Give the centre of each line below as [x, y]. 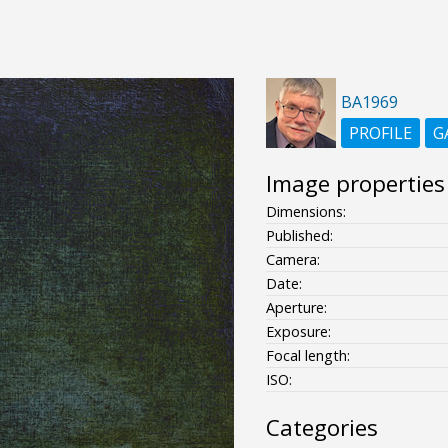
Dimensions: [305, 211]
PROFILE [380, 132]
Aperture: [296, 307]
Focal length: [307, 355]
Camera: [292, 259]
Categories [321, 427]
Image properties [355, 183]
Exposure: [298, 331]
